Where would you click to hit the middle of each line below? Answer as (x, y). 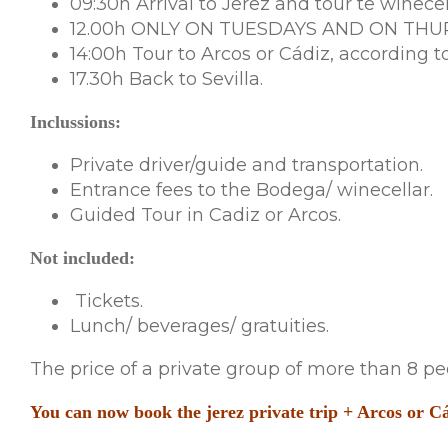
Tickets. (106, 300)
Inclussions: (75, 121)
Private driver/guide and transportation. (246, 164)
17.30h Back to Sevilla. (166, 78)
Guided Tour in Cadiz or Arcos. (205, 214)
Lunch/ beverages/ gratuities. (199, 325)
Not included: (82, 257)
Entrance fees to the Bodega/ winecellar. (251, 189)
